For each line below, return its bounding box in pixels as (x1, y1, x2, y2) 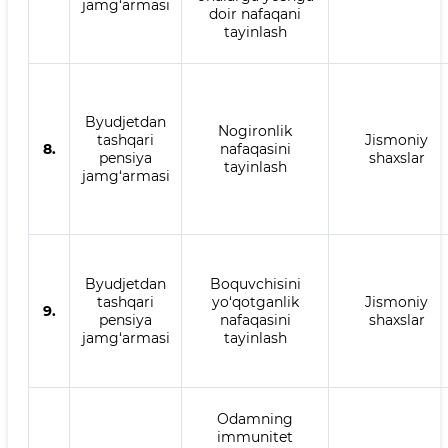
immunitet (217, 428, 293, 446)
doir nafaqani (209, 5, 301, 23)
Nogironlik (218, 122, 292, 140)
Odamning (217, 410, 293, 428)
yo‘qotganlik (211, 293, 299, 311)
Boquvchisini (209, 275, 301, 293)
